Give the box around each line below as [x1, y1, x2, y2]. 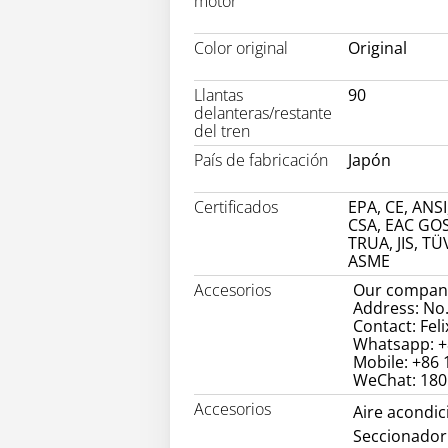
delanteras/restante [194, 102, 332, 125]
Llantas [194, 84, 243, 107]
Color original [194, 37, 288, 60]
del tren [194, 120, 250, 143]
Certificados [194, 196, 278, 219]
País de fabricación [194, 149, 328, 172]
